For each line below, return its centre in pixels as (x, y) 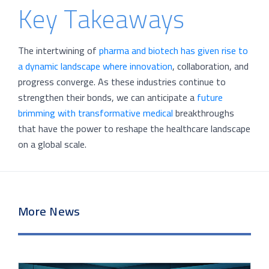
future (210, 98)
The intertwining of (59, 51)
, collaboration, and (210, 66)
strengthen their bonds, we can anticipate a (107, 98)
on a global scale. (52, 144)
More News (49, 211)
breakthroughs (204, 113)
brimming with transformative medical (95, 113)
